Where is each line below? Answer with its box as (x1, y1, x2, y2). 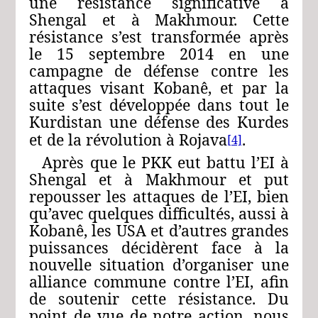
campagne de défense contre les (28, 60, 290, 81)
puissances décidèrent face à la (28, 236, 290, 258)
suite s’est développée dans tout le (28, 94, 290, 115)
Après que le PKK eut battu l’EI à (42, 151, 290, 172)
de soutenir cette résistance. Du (28, 287, 290, 309)
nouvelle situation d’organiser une (28, 253, 290, 275)
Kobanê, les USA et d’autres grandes (28, 219, 290, 241)
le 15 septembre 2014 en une (28, 43, 290, 64)
